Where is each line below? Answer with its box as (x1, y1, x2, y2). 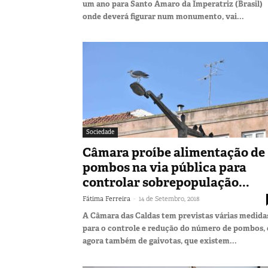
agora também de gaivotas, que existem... (83, 235, 237, 246)
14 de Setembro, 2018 (139, 194, 199, 203)
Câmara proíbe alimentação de (83, 144, 265, 161)
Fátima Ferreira (83, 194, 130, 203)
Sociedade (86, 127, 114, 136)
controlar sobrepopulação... (83, 173, 249, 191)
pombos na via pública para (83, 159, 246, 176)
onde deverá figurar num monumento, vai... (83, 11, 244, 22)
